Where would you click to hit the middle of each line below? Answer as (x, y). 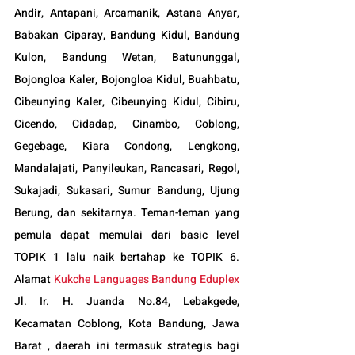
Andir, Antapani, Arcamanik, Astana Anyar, (127, 13)
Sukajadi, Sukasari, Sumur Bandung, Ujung (127, 190)
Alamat (34, 279)
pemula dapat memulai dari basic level (127, 235)
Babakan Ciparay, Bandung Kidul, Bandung (127, 35)
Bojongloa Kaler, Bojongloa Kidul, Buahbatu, (127, 79)
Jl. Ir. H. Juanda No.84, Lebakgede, (127, 301)
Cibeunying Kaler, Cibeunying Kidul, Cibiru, (127, 101)
